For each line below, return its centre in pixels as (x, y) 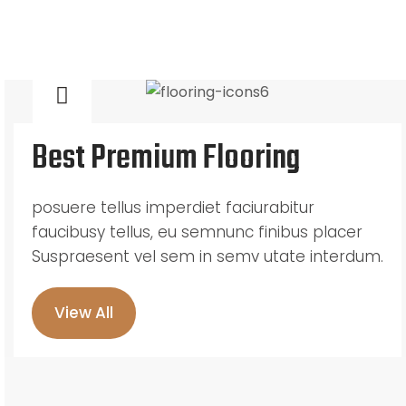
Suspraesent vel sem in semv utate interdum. (208, 256)
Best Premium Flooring (166, 159)
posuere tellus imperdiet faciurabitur (173, 208)
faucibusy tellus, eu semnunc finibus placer (197, 232)
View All (84, 313)
